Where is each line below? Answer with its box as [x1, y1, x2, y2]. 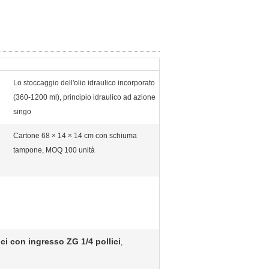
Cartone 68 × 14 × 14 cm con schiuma [13, 131, 137, 140]
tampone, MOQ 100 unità [13, 146, 95, 154]
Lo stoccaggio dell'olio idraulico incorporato [13, 79, 155, 87]
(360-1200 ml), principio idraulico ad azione [13, 93, 156, 101]
